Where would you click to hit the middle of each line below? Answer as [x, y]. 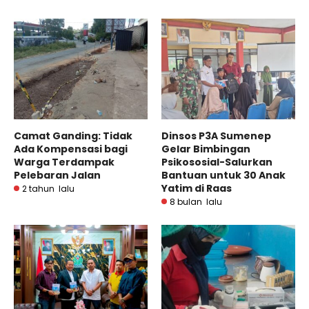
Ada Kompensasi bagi [71, 149]
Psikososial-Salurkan [217, 162]
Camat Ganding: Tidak [73, 136]
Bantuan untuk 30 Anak [223, 175]
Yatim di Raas [197, 188]
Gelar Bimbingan [206, 149]
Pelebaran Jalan [57, 175]
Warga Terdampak [64, 162]
